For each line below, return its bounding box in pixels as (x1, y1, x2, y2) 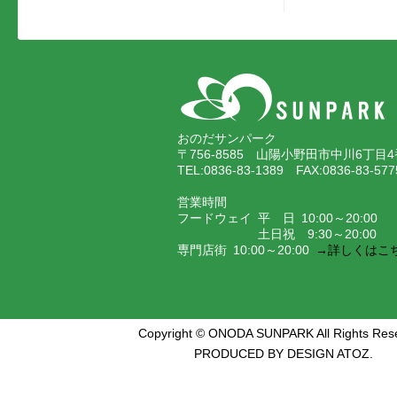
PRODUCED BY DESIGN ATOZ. (194, 346, 373, 361)
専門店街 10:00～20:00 (177, 243, 309, 257)
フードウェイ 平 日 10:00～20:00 (177, 211, 378, 225)
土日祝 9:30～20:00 (258, 227, 377, 241)
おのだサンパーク (177, 131, 276, 145)
